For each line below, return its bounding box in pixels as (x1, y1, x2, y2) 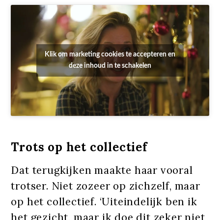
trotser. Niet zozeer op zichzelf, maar (11, 179, 200, 193)
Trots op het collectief (11, 139, 148, 155)
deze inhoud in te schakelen (69, 62, 151, 69)
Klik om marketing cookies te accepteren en (45, 51, 175, 58)
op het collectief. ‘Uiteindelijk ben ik (11, 195, 197, 209)
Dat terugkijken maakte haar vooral (11, 164, 193, 177)
